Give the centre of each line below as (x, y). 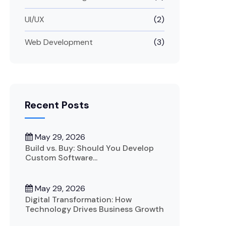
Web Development (59, 42)
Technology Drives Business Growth (94, 209)
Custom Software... (62, 157)
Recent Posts (57, 105)
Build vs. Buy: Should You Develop (90, 148)
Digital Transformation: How (78, 199)
